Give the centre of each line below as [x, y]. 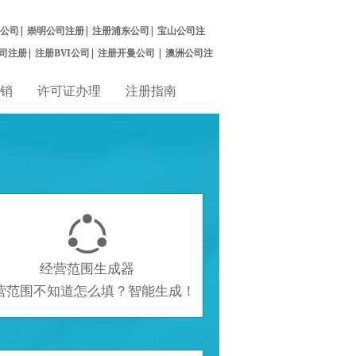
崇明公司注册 [56, 31]
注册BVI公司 [62, 53]
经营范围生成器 [87, 268]
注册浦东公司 [121, 31]
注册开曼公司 [128, 53]
